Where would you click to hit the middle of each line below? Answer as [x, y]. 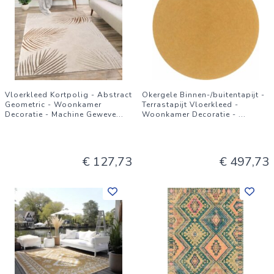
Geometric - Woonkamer [53, 105]
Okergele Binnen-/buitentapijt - [203, 95]
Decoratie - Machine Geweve [61, 114]
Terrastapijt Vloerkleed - [190, 105]
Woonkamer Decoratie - [190, 114]
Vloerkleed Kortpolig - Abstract [68, 95]
